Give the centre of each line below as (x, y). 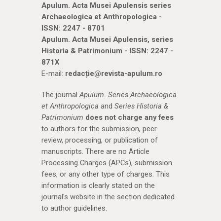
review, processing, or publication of (100, 140)
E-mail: (53, 74)
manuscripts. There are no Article (95, 151)
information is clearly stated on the (98, 185)
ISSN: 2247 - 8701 (73, 28)
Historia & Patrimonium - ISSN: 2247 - (107, 51)
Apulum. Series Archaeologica (128, 94)
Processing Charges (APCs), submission (107, 163)
